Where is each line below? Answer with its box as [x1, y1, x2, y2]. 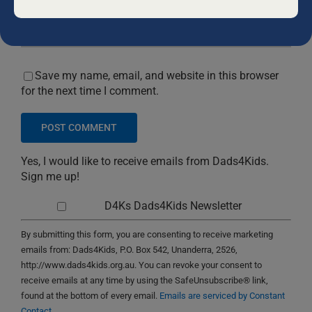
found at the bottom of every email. [21, 290, 159, 301]
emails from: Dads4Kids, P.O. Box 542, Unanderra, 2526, [21, 244, 237, 255]
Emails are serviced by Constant [159, 290, 285, 301]
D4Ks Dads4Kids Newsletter [101, 198, 242, 212]
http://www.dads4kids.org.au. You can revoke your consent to [21, 259, 262, 270]
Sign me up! [21, 169, 79, 183]
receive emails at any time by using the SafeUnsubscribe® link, [21, 274, 268, 286]
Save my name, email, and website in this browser [35, 68, 279, 82]
